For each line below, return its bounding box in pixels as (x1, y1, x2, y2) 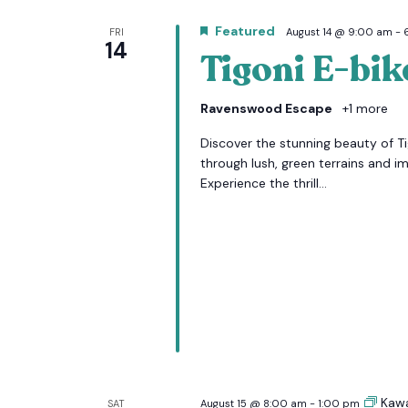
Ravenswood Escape (199, 100, 335, 117)
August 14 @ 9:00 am (285, 25, 393, 38)
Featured (214, 23, 275, 39)
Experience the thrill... (199, 175, 327, 191)
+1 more (338, 100, 388, 117)
